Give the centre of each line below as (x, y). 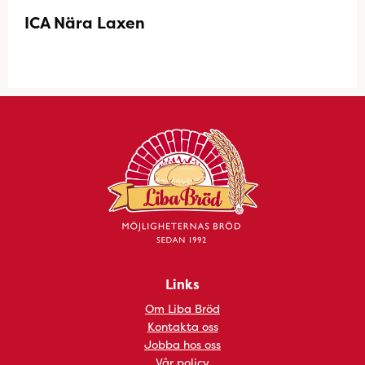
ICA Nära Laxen (85, 23)
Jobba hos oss (182, 344)
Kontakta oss (182, 326)
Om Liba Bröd (182, 308)
